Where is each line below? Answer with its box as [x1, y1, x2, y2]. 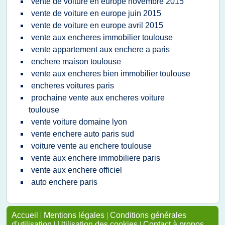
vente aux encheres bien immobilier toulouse [31, 69, 190, 78]
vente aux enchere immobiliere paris [31, 154, 160, 162]
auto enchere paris [31, 178, 97, 186]
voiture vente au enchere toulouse [31, 142, 152, 150]
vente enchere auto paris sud [31, 130, 134, 138]
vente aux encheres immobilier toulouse [31, 33, 173, 42]
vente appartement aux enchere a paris [31, 45, 170, 54]
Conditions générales [110, 211, 186, 219]
